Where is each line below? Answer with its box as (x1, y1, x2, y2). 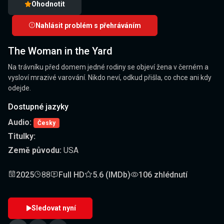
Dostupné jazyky (8, 102, 68, 112)
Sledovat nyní (31, 204, 76, 212)
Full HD (58, 170, 84, 180)
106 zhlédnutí (138, 170, 187, 180)
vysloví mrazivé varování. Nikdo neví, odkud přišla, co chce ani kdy (8, 73, 211, 82)
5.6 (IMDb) (92, 170, 130, 180)
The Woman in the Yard (8, 45, 112, 57)
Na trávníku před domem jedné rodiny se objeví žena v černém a (8, 63, 208, 71)
